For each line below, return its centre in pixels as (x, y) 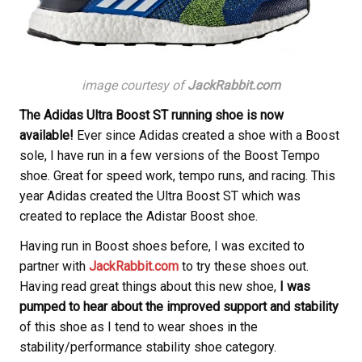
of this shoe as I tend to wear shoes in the (139, 326)
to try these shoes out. (244, 266)
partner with (54, 266)
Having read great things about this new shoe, (149, 286)
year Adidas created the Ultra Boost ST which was (160, 196)
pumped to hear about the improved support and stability (179, 306)
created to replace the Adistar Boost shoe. (139, 216)
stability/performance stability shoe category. (148, 347)
